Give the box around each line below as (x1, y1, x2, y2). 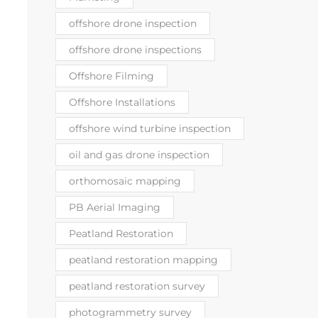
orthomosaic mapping (69, 174, 181, 187)
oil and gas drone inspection (69, 148, 209, 161)
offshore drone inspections (69, 43, 202, 56)
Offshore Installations (69, 95, 175, 109)
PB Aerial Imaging (69, 200, 160, 214)
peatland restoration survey (69, 279, 205, 292)
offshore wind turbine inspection (69, 121, 231, 135)
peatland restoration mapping (69, 253, 218, 266)
